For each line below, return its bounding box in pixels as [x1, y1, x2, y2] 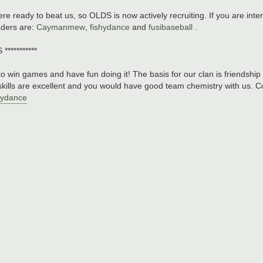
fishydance [90, 22, 130, 32]
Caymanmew [36, 22, 85, 32]
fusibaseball [149, 22, 193, 32]
